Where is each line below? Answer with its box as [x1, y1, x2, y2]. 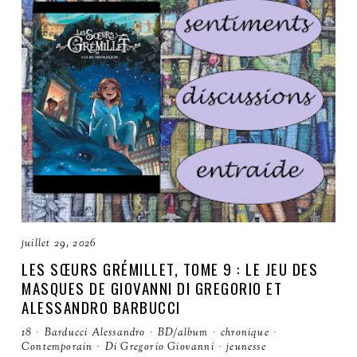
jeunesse [226, 340, 266, 355]
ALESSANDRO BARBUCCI [22, 296, 181, 318]
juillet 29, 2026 [22, 237, 96, 251]
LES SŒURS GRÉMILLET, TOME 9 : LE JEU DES [22, 257, 318, 280]
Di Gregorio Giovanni [104, 340, 214, 355]
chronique [221, 326, 269, 340]
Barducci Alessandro [44, 326, 146, 340]
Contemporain [22, 340, 93, 355]
